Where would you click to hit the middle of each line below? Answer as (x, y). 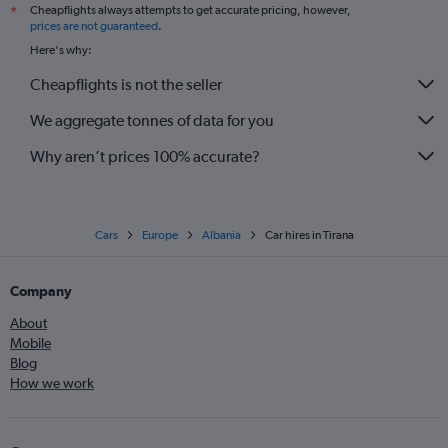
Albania (221, 235)
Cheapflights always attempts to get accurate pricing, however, (190, 10)
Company (41, 291)
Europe (159, 235)
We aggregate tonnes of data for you (152, 120)
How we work (52, 383)
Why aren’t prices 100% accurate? (145, 156)
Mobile (30, 343)
